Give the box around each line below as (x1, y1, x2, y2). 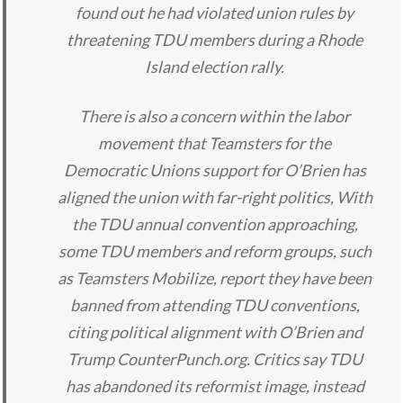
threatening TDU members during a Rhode (67, 30, 363, 50)
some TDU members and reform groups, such (58, 241, 372, 262)
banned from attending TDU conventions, (69, 295, 360, 316)
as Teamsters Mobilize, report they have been (58, 268, 372, 289)
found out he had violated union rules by (76, 3, 354, 23)
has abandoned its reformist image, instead (65, 376, 364, 397)
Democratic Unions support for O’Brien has (63, 160, 366, 181)
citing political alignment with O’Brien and (67, 322, 363, 343)
